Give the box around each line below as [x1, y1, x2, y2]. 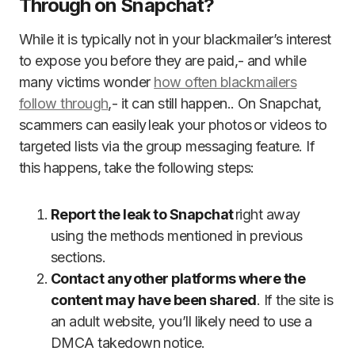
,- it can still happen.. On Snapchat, [108, 95, 322, 113]
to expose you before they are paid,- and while [19, 52, 307, 70]
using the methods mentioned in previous [51, 227, 303, 245]
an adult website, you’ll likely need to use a [51, 313, 312, 330]
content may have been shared [51, 292, 257, 309]
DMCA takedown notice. [51, 334, 205, 352]
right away [233, 206, 300, 223]
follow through [19, 95, 109, 113]
